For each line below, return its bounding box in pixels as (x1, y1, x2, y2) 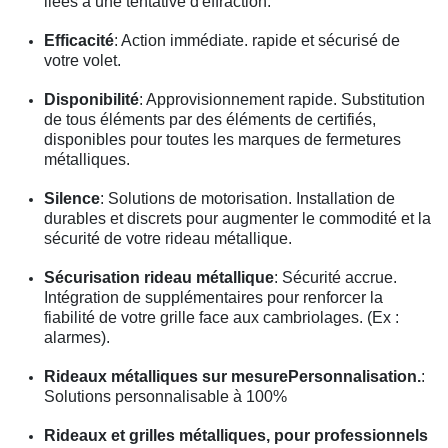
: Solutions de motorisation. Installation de (100, 189, 395, 207)
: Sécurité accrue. (274, 268, 397, 286)
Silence (44, 189, 100, 207)
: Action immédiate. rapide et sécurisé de (114, 31, 400, 49)
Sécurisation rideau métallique (44, 268, 274, 286)
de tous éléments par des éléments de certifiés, (44, 110, 376, 128)
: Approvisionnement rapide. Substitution (139, 90, 425, 108)
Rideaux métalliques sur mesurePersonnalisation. (44, 367, 421, 385)
